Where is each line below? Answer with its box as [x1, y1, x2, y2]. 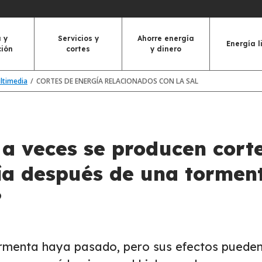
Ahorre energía [137, 34, 194, 43]
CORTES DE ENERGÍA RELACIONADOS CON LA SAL [36, 75, 198, 86]
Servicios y [57, 34, 99, 43]
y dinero [150, 44, 181, 53]
